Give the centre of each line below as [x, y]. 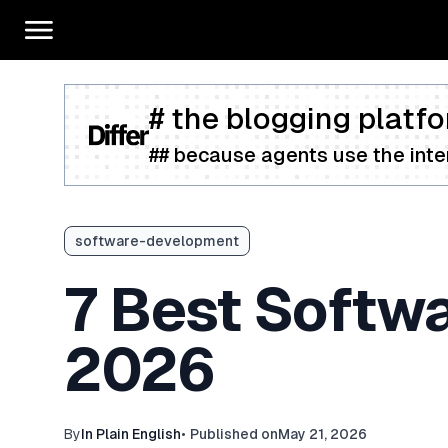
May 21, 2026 [322, 434]
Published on [234, 434]
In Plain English [131, 434]
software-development [157, 241]
